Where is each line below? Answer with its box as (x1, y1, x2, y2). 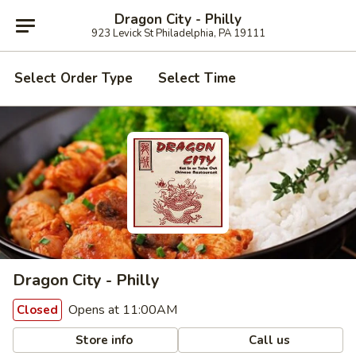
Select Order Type (14, 69, 133, 87)
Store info (72, 331, 133, 348)
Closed (17, 302, 58, 318)
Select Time (158, 69, 236, 87)
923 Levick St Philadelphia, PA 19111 (91, 25, 265, 41)
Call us (246, 331, 291, 348)
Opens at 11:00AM (65, 301, 177, 319)
